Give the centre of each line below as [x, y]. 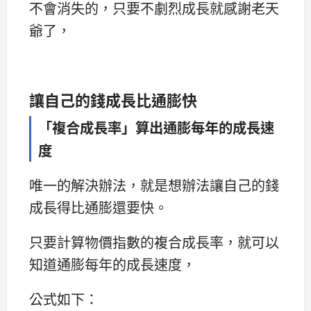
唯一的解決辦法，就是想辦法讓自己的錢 [154, 185]
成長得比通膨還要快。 [99, 208]
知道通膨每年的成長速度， [112, 264]
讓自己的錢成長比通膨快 [113, 99]
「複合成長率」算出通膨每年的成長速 [156, 127]
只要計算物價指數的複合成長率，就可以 [154, 242]
